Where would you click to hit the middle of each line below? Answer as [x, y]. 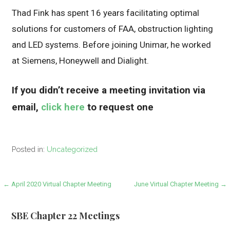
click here [63, 107]
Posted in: [30, 149]
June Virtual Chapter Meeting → [180, 184]
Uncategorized [72, 149]
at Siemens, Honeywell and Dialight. [81, 60]
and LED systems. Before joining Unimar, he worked [112, 44]
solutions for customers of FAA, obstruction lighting [113, 28]
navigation [36, 205]
